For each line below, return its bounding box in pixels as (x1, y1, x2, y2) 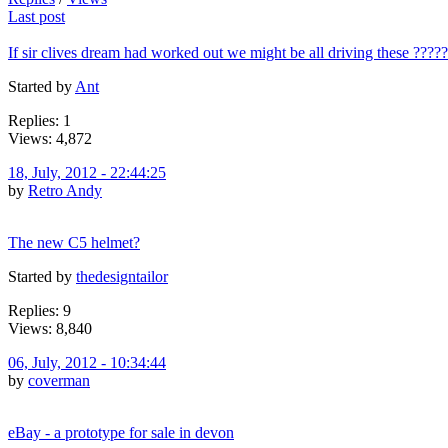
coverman (28, 371, 90, 389)
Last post (8, 7, 65, 25)
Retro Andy (28, 181, 102, 199)
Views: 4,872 (8, 129, 92, 147)
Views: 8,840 (8, 319, 92, 337)
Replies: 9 (8, 301, 71, 319)
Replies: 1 (8, 111, 71, 129)
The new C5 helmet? (8, 233, 140, 251)
